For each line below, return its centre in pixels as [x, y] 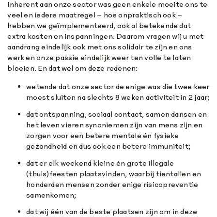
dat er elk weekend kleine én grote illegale [100, 163]
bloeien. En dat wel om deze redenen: [73, 68]
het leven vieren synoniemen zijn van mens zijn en [115, 124]
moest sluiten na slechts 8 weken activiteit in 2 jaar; [118, 97]
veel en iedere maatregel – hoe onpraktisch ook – [95, 15]
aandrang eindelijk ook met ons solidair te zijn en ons [100, 47]
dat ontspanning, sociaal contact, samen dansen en [117, 114]
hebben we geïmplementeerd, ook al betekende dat [99, 26]
